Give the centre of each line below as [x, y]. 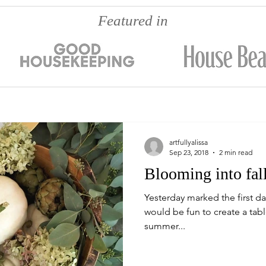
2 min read [236, 152]
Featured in [133, 20]
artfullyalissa [189, 142]
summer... [165, 226]
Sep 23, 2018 [189, 152]
